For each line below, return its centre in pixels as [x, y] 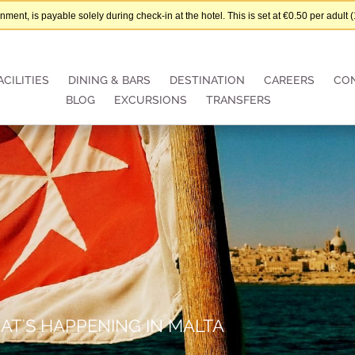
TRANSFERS [239, 100]
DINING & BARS [109, 80]
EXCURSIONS [151, 100]
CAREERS [289, 80]
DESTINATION [207, 80]
